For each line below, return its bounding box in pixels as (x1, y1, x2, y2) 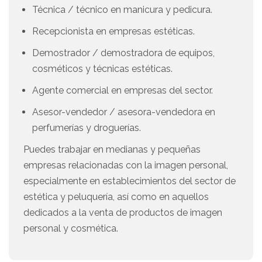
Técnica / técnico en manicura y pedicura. (32, 4, 212, 16)
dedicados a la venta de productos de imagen (23, 207, 222, 219)
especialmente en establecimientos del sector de (23, 175, 236, 187)
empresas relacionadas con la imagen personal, (23, 160, 228, 171)
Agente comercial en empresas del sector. (32, 85, 213, 96)
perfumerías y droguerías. (32, 122, 141, 134)
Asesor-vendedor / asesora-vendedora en (32, 106, 215, 118)
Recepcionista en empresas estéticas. (32, 26, 195, 37)
